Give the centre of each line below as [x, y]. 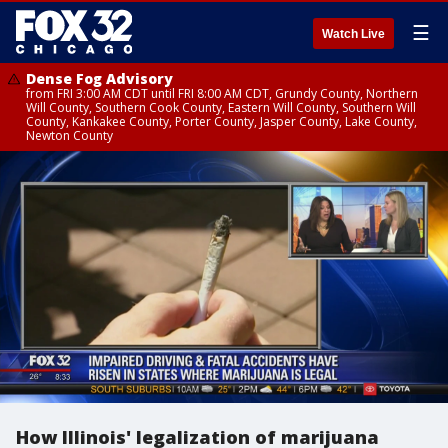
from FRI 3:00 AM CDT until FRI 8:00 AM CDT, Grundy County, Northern [222, 93]
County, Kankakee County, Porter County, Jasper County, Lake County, [221, 121]
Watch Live [353, 34]
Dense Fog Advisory [99, 78]
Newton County [69, 135]
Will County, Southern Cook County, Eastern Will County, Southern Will [221, 107]
